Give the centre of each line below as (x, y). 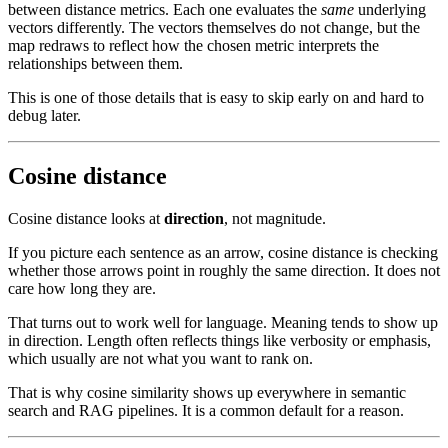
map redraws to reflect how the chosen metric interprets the (193, 46)
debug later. (44, 116)
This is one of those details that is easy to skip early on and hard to (216, 98)
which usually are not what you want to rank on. (160, 359)
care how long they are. (82, 289)
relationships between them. (95, 64)
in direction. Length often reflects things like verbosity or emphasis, (219, 341)
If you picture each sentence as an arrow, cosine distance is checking (223, 253)
